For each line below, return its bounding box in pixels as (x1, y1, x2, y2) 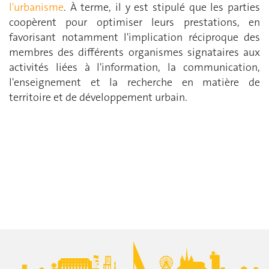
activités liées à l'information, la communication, (9, 59, 260, 74)
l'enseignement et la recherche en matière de (9, 74, 260, 89)
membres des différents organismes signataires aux (9, 44, 260, 59)
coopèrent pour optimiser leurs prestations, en (9, 14, 260, 29)
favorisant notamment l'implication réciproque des (9, 29, 260, 44)
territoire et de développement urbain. (9, 89, 187, 104)
